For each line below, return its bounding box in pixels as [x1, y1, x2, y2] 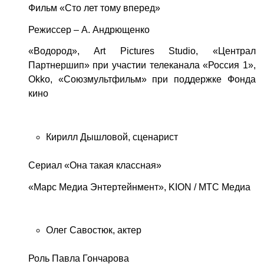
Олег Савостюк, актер [45, 225, 141, 236]
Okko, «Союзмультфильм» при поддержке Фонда [28, 74, 256, 85]
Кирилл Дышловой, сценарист [45, 132, 178, 143]
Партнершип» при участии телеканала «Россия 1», [28, 60, 256, 71]
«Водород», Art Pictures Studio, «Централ [28, 46, 256, 57]
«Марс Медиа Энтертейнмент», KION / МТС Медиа [28, 181, 250, 192]
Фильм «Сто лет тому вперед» [28, 2, 160, 13]
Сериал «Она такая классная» [28, 160, 161, 171]
